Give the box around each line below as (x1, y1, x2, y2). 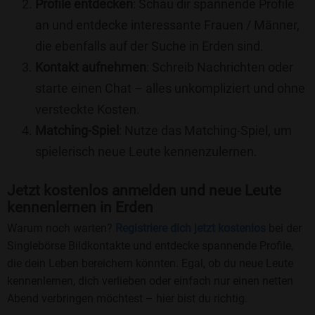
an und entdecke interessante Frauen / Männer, (35, 18, 300, 33)
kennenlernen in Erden (7, 198, 153, 216)
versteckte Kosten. (35, 102, 140, 117)
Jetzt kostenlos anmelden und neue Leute (7, 181, 281, 199)
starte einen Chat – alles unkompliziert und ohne (35, 81, 305, 96)
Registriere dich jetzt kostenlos (115, 221, 266, 235)
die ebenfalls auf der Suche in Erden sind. (35, 39, 264, 54)
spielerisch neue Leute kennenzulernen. (35, 144, 257, 160)
